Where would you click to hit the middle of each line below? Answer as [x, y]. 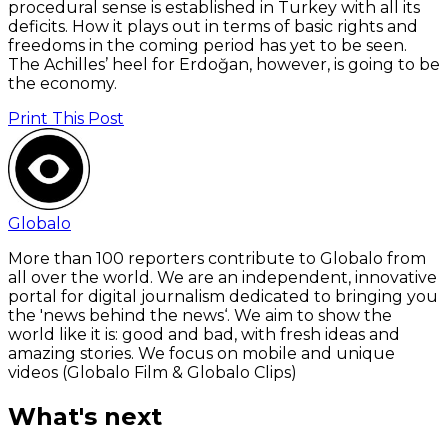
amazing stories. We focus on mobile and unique [201, 353]
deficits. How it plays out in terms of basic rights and [213, 26]
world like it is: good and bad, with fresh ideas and [204, 334]
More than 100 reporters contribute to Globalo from [217, 258]
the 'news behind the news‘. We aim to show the [200, 315]
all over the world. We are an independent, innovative [222, 277]
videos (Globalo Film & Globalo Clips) [152, 372]
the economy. [62, 83]
